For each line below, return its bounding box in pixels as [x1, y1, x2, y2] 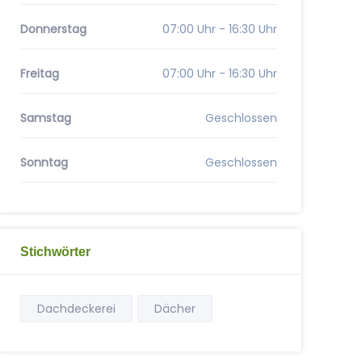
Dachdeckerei [36, 301, 116, 317]
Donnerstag [19, 21, 86, 37]
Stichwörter [19, 244, 90, 259]
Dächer [154, 301, 196, 317]
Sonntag [19, 154, 68, 170]
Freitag [19, 65, 59, 82]
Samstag [19, 110, 71, 126]
